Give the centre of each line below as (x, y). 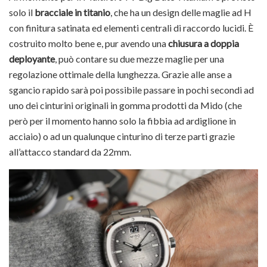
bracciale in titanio (72, 12)
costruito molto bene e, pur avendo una (89, 43)
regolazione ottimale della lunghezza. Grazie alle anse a (120, 74)
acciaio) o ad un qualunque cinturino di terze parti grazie (122, 136)
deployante (32, 58)
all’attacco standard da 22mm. (70, 151)
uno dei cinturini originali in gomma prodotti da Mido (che (125, 105)
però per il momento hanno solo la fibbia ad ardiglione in (122, 120)
